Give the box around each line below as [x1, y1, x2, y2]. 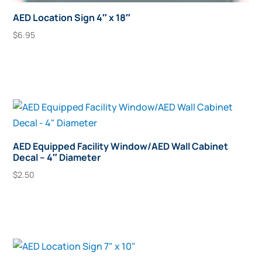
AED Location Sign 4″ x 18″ [13, 11, 131, 24]
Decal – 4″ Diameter [13, 150, 101, 164]
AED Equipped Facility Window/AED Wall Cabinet [13, 139, 229, 153]
